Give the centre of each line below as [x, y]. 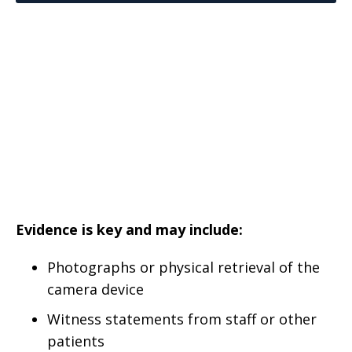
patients [76, 341]
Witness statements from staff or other [182, 319]
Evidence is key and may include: [129, 229]
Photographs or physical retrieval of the [183, 267]
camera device [95, 289]
